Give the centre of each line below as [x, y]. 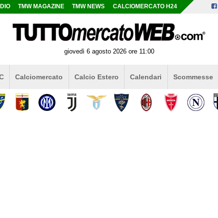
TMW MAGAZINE [41, 6]
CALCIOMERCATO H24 [145, 6]
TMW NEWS [89, 6]
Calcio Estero [96, 77]
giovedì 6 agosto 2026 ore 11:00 [109, 51]
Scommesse [193, 77]
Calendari [146, 77]
